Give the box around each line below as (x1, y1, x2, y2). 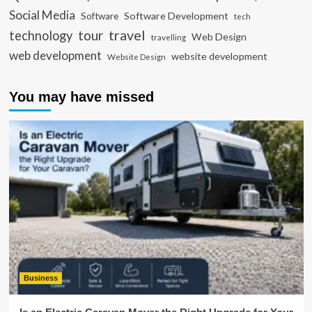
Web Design (191, 31, 247, 43)
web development (8, 48, 102, 63)
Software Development (123, 10, 228, 22)
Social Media (8, 8, 75, 23)
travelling (150, 32, 186, 42)
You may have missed (8, 89, 154, 105)
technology (8, 28, 72, 44)
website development (171, 50, 267, 63)
